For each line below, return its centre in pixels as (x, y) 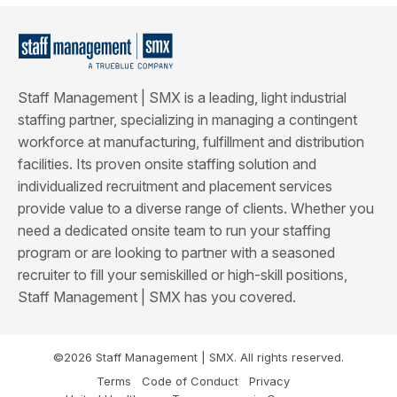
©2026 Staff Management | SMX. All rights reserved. (198, 358)
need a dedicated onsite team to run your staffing (174, 231)
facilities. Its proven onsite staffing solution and (167, 164)
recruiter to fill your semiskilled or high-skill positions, (183, 275)
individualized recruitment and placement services (175, 187)
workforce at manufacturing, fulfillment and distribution (191, 142)
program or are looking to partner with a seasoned (176, 253)
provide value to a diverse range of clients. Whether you (196, 209)
